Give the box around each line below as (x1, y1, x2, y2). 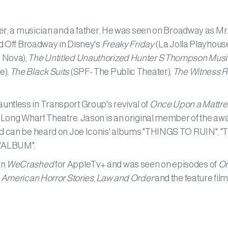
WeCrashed (6, 159, 54, 169)
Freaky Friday (101, 39, 154, 49)
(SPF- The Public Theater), (69, 67, 173, 77)
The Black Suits (10, 67, 69, 77)
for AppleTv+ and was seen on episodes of (53, 159, 218, 169)
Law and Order (96, 173, 154, 183)
